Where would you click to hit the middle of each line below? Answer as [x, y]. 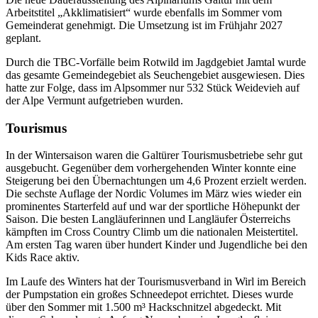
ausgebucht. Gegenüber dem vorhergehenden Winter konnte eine [151, 168]
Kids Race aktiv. [43, 258]
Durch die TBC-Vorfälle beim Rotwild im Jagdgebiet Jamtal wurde [156, 62]
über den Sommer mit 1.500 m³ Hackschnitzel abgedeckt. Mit [143, 307]
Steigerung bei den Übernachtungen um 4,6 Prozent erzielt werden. [156, 181]
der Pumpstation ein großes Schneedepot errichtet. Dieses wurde [149, 295]
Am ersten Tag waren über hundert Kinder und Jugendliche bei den [157, 245]
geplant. [23, 38]
